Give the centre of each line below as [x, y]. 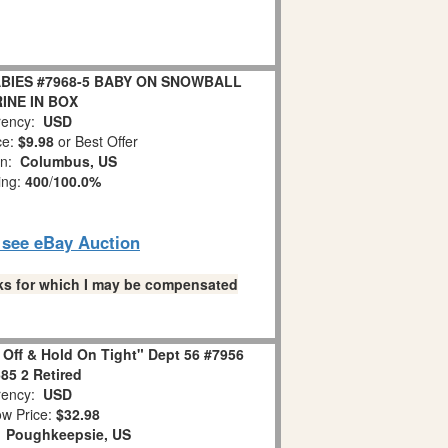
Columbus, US [68, 161]
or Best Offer [96, 141]
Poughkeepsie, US [68, 434]
